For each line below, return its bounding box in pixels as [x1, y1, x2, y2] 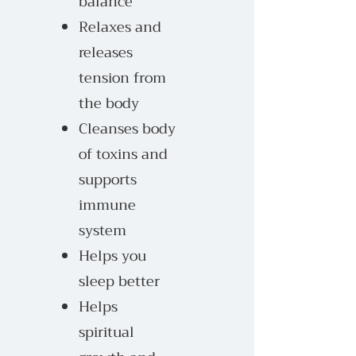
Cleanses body [79, 116, 176, 141]
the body [79, 91, 139, 116]
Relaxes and [79, 14, 161, 40]
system [79, 218, 126, 243]
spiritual [79, 319, 134, 345]
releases [79, 40, 133, 65]
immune [79, 192, 136, 218]
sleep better [79, 269, 160, 294]
